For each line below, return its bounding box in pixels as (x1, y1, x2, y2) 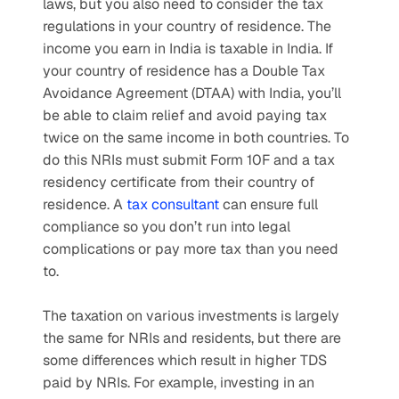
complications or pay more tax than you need (43, 240, 338, 258)
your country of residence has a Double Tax (43, 61, 325, 80)
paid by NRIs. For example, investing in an (43, 373, 314, 392)
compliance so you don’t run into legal (43, 217, 290, 236)
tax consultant (126, 195, 219, 214)
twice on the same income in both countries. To (43, 128, 349, 147)
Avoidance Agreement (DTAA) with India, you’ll (43, 84, 341, 102)
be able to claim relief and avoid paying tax (43, 106, 327, 125)
